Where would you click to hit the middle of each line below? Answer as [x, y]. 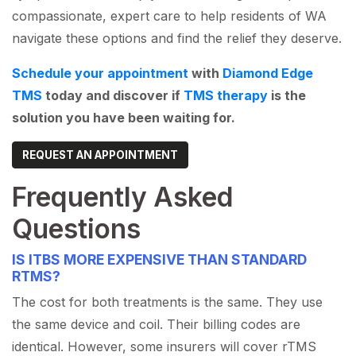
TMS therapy [226, 96]
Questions [76, 229]
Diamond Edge [268, 74]
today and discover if [113, 96]
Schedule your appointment [100, 74]
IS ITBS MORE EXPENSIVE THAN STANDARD [159, 260]
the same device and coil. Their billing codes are [156, 325]
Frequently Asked [123, 197]
